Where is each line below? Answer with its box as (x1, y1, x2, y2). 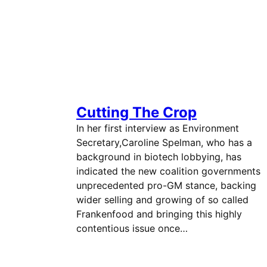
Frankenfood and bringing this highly (76, 208, 242, 220)
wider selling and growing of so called (76, 194, 249, 206)
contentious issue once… (76, 222, 188, 234)
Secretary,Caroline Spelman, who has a (76, 136, 252, 148)
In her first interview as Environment (76, 122, 239, 134)
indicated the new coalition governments (76, 165, 260, 177)
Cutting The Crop (76, 104, 197, 121)
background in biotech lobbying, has (76, 151, 241, 163)
